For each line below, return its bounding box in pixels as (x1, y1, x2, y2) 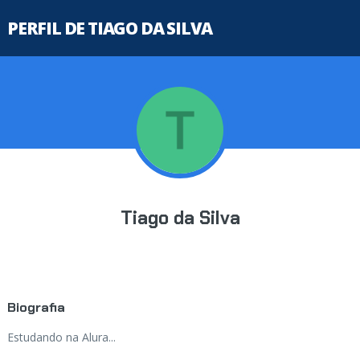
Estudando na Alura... (6, 329, 116, 345)
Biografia (6, 299, 65, 316)
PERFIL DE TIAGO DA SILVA (6, 17, 213, 39)
